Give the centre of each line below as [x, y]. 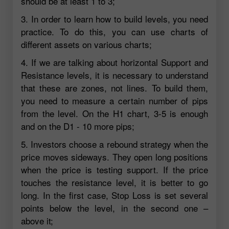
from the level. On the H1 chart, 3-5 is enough [114, 113]
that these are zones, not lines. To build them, [114, 87]
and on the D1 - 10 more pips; [78, 126]
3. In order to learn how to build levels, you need [114, 18]
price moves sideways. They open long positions [114, 156]
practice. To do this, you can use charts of [114, 31]
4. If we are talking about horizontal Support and [114, 62]
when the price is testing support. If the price [114, 169]
